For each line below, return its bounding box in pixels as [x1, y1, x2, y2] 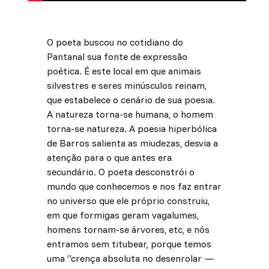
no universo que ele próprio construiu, [46, 195, 210, 207]
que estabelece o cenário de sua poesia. [46, 94, 215, 106]
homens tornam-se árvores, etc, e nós [46, 223, 210, 236]
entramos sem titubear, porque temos [46, 238, 211, 250]
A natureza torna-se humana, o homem [46, 108, 213, 121]
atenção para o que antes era [46, 151, 172, 164]
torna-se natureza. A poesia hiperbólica [46, 122, 217, 135]
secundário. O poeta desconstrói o [46, 166, 195, 178]
